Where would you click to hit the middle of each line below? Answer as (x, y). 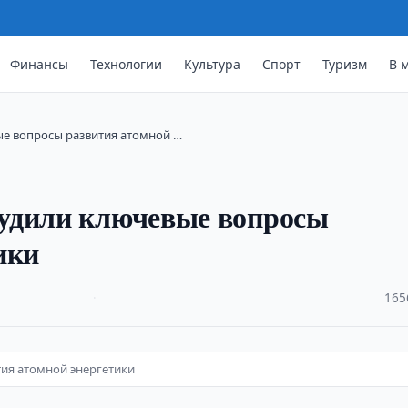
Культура (213, 64)
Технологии (127, 64)
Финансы (40, 64)
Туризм (345, 64)
